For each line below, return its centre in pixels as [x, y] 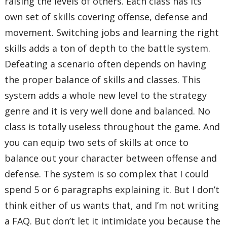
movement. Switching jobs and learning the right [112, 32]
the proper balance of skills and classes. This [103, 79]
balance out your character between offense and [111, 158]
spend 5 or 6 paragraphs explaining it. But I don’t [112, 189]
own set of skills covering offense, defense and [106, 16]
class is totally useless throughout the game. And [112, 126]
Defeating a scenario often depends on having [106, 64]
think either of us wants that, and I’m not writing [112, 205]
